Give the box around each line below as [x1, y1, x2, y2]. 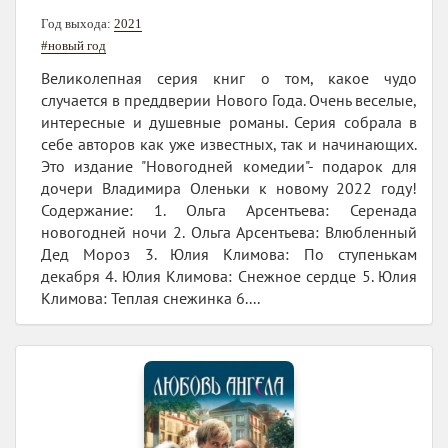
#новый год [41, 37, 106, 53]
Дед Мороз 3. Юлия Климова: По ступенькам [41, 243, 417, 264]
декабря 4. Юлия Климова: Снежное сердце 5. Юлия [41, 265, 417, 286]
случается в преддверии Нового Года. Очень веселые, [41, 89, 417, 110]
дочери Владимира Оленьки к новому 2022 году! [41, 177, 417, 198]
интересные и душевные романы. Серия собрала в [41, 111, 417, 132]
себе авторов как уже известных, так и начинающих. [41, 133, 417, 154]
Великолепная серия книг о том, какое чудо [41, 67, 417, 88]
